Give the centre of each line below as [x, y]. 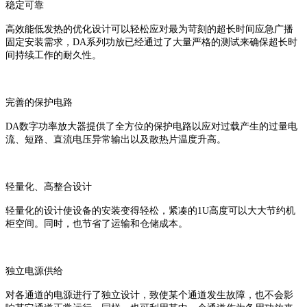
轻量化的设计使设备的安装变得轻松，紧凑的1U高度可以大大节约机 [150, 211]
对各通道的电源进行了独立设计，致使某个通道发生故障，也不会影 [149, 295]
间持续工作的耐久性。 [53, 56]
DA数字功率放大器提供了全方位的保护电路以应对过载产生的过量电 [151, 127]
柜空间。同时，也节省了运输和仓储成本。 [97, 224]
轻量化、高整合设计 [49, 187]
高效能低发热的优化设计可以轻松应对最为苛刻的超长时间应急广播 [149, 29]
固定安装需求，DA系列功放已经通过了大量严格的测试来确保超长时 [151, 42]
